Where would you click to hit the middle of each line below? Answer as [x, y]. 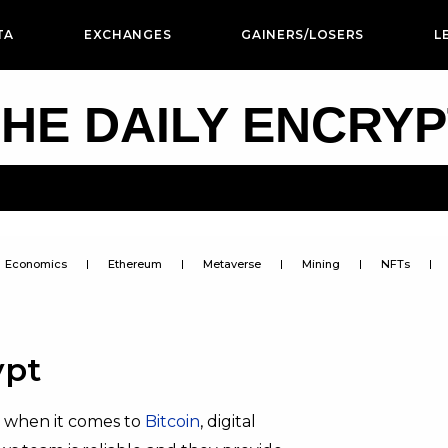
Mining [320, 264]
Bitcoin [172, 421]
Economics [35, 264]
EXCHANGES [127, 34]
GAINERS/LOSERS [303, 34]
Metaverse [231, 264]
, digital [228, 421]
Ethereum [134, 264]
